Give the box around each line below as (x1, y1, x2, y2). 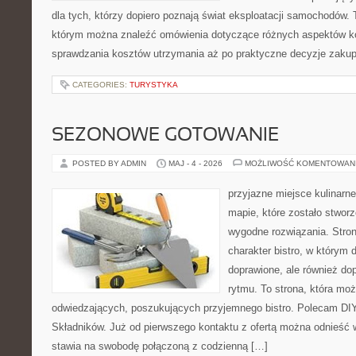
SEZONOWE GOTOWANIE (52, 127, 279, 145)
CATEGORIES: (72, 80, 130, 89)
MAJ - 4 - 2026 (168, 159, 222, 168)
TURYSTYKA (130, 80, 178, 89)
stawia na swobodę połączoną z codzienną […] (52, 340, 268, 352)
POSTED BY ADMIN (72, 159, 149, 168)
